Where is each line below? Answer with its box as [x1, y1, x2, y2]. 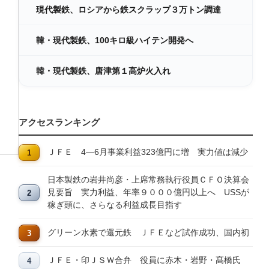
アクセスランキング [19, 117, 100, 127]
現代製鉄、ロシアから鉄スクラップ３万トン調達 [36, 5, 221, 14]
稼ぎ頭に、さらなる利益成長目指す [47, 200, 182, 210]
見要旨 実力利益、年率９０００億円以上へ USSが [47, 187, 249, 197]
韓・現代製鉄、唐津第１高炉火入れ [36, 66, 171, 76]
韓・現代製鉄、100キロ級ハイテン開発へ [36, 35, 193, 45]
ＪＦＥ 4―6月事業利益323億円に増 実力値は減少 [47, 147, 248, 157]
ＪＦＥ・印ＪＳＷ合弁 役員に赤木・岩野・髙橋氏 [47, 255, 241, 265]
